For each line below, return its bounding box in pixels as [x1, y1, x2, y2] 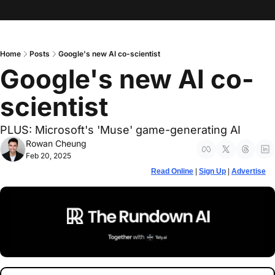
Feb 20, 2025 [26, 151, 71, 160]
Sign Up [199, 167, 226, 176]
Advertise [231, 167, 266, 176]
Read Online [151, 167, 193, 176]
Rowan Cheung [26, 138, 87, 149]
